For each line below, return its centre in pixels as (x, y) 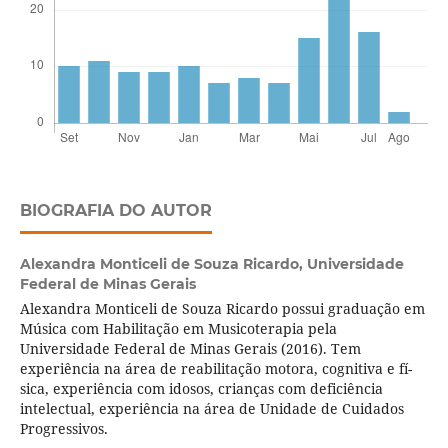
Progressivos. (63, 429)
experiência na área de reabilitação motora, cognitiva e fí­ (215, 369)
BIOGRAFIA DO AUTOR (115, 211)
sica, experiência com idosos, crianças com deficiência (201, 389)
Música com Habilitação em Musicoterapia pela (178, 329)
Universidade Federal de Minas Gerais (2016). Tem (190, 349)
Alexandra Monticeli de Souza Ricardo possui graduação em (222, 309)
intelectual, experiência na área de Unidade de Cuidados (211, 409)
